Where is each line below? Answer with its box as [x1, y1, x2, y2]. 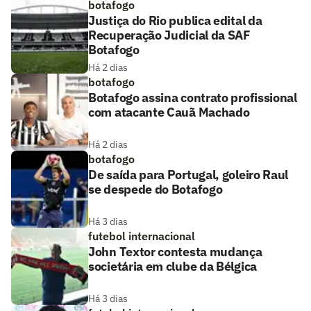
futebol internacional [88, 229, 195, 244]
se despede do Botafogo [88, 181, 223, 198]
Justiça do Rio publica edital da [88, 12, 262, 29]
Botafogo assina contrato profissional [88, 90, 297, 106]
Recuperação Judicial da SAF [88, 27, 251, 44]
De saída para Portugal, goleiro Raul [88, 167, 289, 183]
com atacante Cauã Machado [88, 104, 250, 121]
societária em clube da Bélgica [88, 258, 257, 275]
